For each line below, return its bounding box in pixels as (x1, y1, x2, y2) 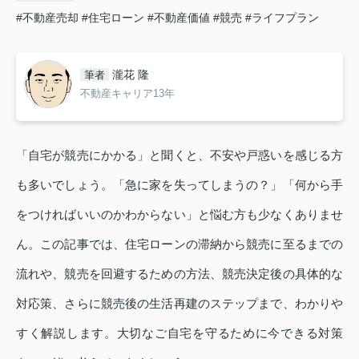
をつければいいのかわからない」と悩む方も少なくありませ (16, 207, 343, 221)
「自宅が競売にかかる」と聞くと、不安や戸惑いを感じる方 (16, 147, 343, 162)
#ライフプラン (245, 10, 319, 24)
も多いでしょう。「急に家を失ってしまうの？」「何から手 (16, 177, 343, 192)
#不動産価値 (147, 10, 210, 24)
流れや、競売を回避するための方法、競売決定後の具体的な (16, 266, 343, 280)
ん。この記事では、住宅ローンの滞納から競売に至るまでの (16, 236, 343, 251)
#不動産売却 (16, 10, 79, 24)
